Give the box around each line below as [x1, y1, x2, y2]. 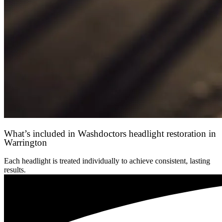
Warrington [4, 137, 47, 148]
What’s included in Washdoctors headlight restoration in [4, 128, 216, 139]
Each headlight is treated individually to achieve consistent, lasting [4, 156, 210, 165]
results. [4, 165, 26, 174]
